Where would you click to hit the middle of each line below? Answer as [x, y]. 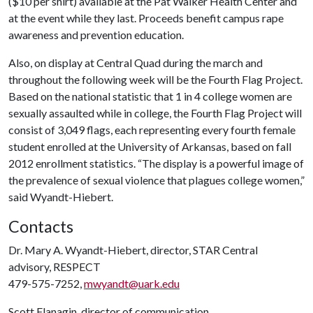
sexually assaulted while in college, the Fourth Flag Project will [155, 112]
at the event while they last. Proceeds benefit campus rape [146, 17]
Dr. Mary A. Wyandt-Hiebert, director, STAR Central [133, 249]
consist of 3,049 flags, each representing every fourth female [152, 129]
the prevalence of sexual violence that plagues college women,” [156, 180]
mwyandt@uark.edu [132, 283]
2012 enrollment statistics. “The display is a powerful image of [156, 163]
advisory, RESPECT [54, 266]
